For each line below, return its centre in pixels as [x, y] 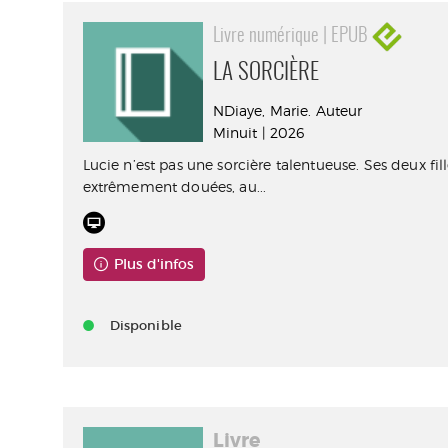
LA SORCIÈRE [265, 74]
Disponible [145, 326]
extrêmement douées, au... [174, 187]
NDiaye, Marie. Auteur [287, 111]
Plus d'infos [154, 264]
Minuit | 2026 [258, 133]
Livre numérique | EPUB [292, 36]
